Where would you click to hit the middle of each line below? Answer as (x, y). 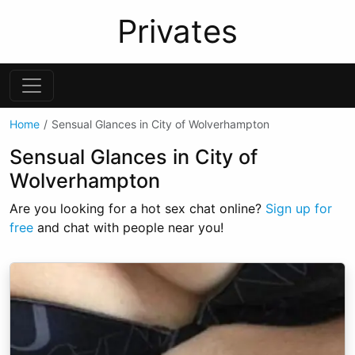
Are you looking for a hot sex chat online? (137, 208)
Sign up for (299, 208)
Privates (177, 31)
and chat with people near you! (128, 227)
